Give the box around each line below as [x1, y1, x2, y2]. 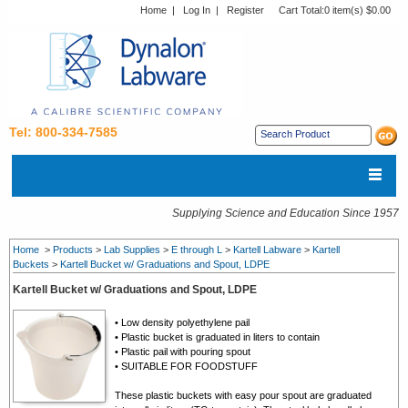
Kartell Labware [233, 243, 301, 255]
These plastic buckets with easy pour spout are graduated [115, 389, 372, 401]
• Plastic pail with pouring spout [115, 345, 250, 357]
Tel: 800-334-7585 [9, 125, 117, 139]
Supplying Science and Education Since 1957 [172, 206, 399, 219]
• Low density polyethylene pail [115, 316, 250, 328]
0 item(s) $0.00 [324, 5, 391, 15]
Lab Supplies [104, 243, 160, 255]
